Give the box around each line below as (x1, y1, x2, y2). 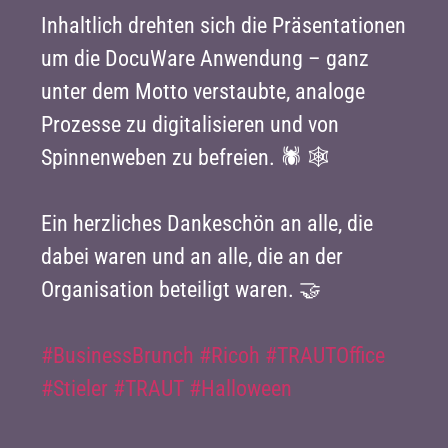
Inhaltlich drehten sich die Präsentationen (41, 12, 407, 38)
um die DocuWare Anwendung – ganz (41, 45, 370, 71)
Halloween (201, 375, 293, 401)
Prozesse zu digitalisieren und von (41, 111, 340, 137)
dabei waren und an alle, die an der (41, 243, 344, 269)
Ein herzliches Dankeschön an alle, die (41, 210, 374, 236)
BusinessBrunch (53, 342, 195, 368)
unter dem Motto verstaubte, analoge (41, 78, 366, 104)
